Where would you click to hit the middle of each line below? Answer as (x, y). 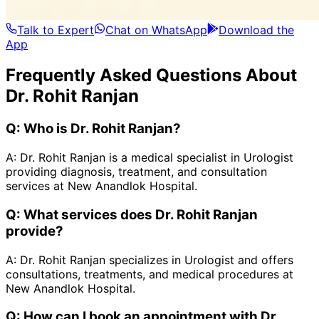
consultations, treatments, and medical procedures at (150, 274)
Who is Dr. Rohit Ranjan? (102, 129)
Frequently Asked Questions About (151, 75)
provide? (35, 231)
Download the (256, 30)
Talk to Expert (56, 30)
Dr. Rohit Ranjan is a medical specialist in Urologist (157, 158)
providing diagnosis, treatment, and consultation (136, 172)
